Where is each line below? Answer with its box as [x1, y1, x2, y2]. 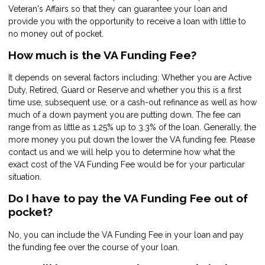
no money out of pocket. [8, 28, 104, 38]
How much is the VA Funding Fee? [8, 48, 196, 62]
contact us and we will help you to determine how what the [8, 147, 235, 157]
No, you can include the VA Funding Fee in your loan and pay [8, 230, 244, 240]
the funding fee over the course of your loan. [8, 243, 179, 253]
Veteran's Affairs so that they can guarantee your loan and [8, 4, 227, 14]
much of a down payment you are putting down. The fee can [8, 110, 241, 120]
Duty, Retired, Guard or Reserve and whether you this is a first [8, 85, 241, 95]
